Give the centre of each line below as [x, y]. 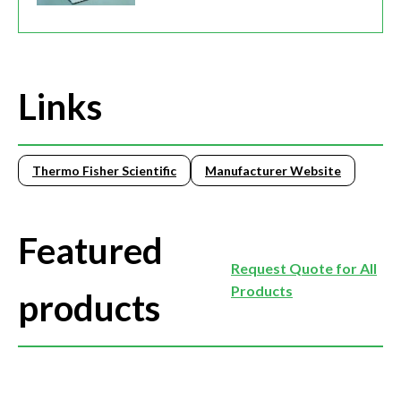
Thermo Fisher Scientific [104, 171]
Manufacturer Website [273, 171]
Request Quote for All [304, 269]
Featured [90, 251]
